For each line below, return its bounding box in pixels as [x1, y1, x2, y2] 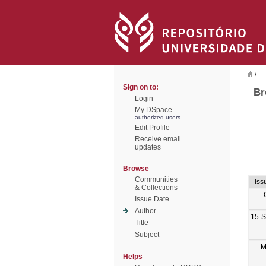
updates [135, 143, 161, 151]
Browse [123, 164, 149, 173]
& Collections [135, 183, 178, 192]
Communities [135, 175, 178, 183]
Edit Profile [135, 123, 170, 132]
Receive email [135, 135, 181, 143]
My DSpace [135, 106, 172, 114]
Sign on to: [123, 83, 159, 91]
